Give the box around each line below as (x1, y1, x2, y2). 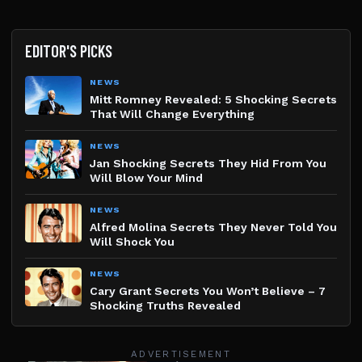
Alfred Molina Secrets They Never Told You (90, 221, 337, 234)
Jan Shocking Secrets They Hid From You (90, 157, 326, 170)
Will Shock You (90, 235, 175, 248)
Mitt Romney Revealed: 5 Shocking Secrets (90, 93, 337, 106)
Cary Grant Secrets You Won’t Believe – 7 (90, 284, 326, 297)
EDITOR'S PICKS (25, 41, 112, 61)
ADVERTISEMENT (131, 348, 231, 360)
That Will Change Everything (90, 107, 255, 120)
